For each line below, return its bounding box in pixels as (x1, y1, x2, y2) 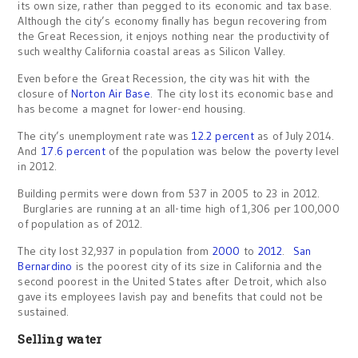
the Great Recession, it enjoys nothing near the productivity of (18, 28, 329, 43)
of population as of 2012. (18, 216, 143, 231)
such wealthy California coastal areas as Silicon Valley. (18, 43, 286, 58)
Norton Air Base (70, 86, 150, 101)
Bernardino (18, 258, 73, 273)
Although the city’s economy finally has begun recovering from (18, 13, 328, 28)
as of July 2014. (253, 128, 335, 143)
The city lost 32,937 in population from (18, 243, 213, 258)
